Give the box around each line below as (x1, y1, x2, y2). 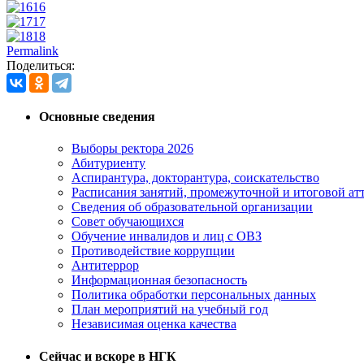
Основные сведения (39, 110, 155, 124)
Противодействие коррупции (71, 244, 235, 258)
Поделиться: (6, 58, 75, 72)
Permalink (6, 43, 58, 58)
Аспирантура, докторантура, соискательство (71, 171, 319, 185)
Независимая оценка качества (71, 317, 236, 331)
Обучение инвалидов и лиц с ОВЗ (71, 229, 262, 244)
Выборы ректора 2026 (71, 141, 193, 156)
